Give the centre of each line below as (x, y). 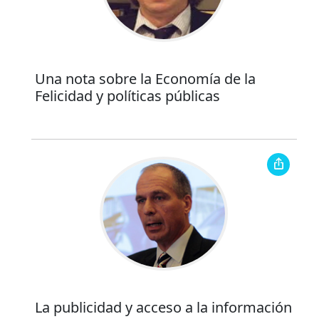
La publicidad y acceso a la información (163, 308)
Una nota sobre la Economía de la (145, 79)
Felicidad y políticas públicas (127, 96)
